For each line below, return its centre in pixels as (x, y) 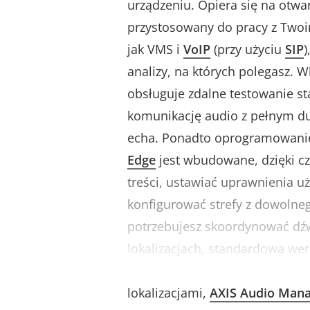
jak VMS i (155, 49)
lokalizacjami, (168, 293)
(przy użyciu (248, 49)
